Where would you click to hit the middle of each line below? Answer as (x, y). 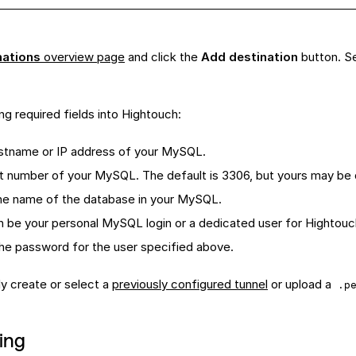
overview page (83, 57)
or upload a (301, 284)
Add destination (250, 57)
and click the (163, 57)
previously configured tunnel (190, 284)
